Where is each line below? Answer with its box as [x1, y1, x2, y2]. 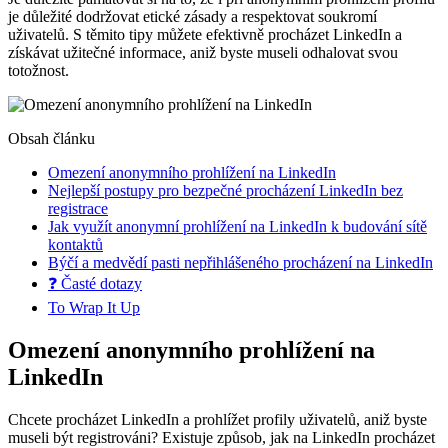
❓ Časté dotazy [48, 274, 142, 292]
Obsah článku [8, 129, 95, 147]
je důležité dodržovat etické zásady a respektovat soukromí [8, 7, 377, 25]
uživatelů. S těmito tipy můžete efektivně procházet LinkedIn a [8, 25, 402, 43]
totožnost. [8, 61, 69, 79]
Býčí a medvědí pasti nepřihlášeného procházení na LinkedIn [48, 253, 433, 271]
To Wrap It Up [48, 298, 140, 316]
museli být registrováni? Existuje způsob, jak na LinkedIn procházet [8, 428, 435, 446]
